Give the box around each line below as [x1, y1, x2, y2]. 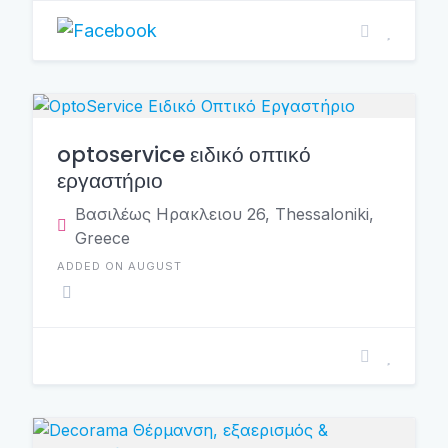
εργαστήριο [57, 166, 163, 195]
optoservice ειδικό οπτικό [57, 140, 311, 169]
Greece [75, 228, 130, 248]
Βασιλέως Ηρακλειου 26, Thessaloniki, [75, 204, 374, 224]
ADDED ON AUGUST [57, 259, 182, 273]
